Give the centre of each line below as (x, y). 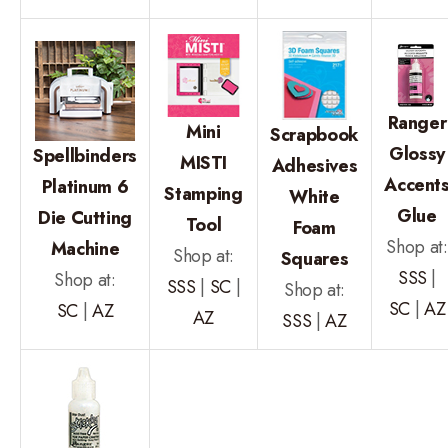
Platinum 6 (85, 186)
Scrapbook (314, 134)
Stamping (203, 193)
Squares (314, 258)
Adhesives (314, 165)
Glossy (417, 153)
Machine (85, 248)
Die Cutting (85, 217)
